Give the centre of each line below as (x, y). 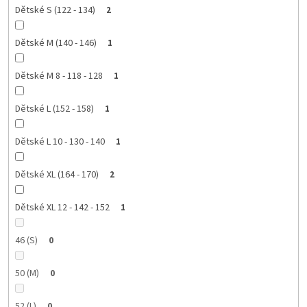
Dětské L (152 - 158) (54, 109)
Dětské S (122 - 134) (55, 11)
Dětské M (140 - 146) (56, 44)
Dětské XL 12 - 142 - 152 (62, 208)
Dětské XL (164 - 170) (57, 175)
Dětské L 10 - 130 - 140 (60, 142)
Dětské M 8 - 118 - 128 (59, 76)
